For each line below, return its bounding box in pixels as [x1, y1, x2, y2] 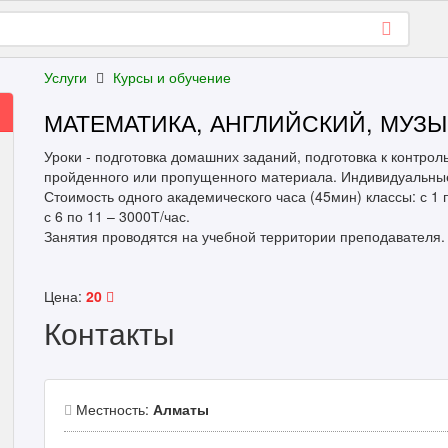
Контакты [44, 311, 175, 354]
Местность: [72, 399, 153, 419]
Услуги [44, 67, 87, 87]
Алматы [153, 399, 209, 419]
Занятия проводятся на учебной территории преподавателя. [44, 226, 445, 246]
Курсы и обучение [113, 67, 231, 87]
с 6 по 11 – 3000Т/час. [44, 206, 190, 226]
